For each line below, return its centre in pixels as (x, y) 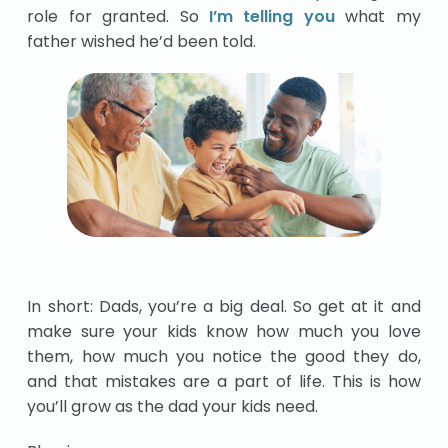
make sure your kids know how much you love (224, 332)
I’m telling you (272, 17)
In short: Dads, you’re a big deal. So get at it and (224, 307)
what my (377, 17)
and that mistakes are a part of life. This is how (224, 382)
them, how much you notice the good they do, (224, 357)
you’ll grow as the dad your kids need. (173, 407)
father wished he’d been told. (142, 42)
